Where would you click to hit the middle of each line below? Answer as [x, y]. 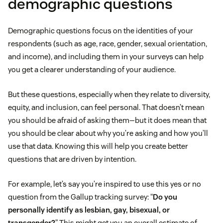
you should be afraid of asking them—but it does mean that [107, 120]
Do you [165, 197]
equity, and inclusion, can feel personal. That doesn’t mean [106, 108]
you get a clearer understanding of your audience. [92, 70]
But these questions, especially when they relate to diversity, [109, 95]
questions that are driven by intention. [72, 159]
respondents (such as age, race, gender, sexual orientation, [108, 44]
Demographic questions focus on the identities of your [101, 31]
